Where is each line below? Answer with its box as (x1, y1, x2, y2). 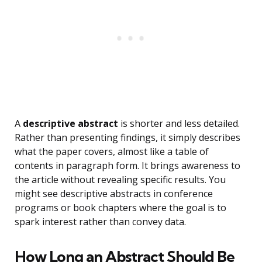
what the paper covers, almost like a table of (15, 145, 209, 158)
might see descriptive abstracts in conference (15, 187, 213, 201)
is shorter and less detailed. (118, 117, 240, 130)
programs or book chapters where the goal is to (15, 201, 226, 215)
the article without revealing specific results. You (15, 173, 226, 187)
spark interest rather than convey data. (15, 215, 186, 229)
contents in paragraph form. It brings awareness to (15, 159, 240, 173)
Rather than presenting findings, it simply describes (15, 131, 240, 144)
